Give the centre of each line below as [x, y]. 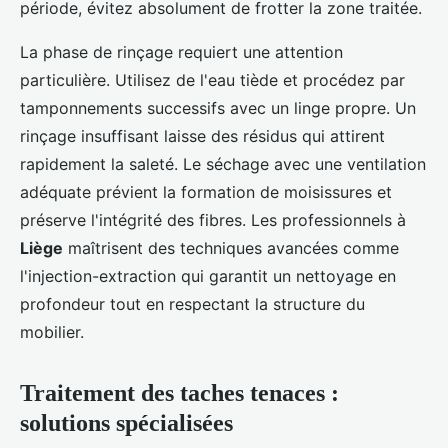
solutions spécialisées [126, 423]
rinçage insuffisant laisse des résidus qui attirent [202, 136]
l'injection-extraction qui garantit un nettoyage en [208, 276]
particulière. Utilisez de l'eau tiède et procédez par [212, 80]
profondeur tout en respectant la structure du [192, 304]
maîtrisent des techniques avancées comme [231, 248]
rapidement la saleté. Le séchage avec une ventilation [223, 164]
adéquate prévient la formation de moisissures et [206, 192]
